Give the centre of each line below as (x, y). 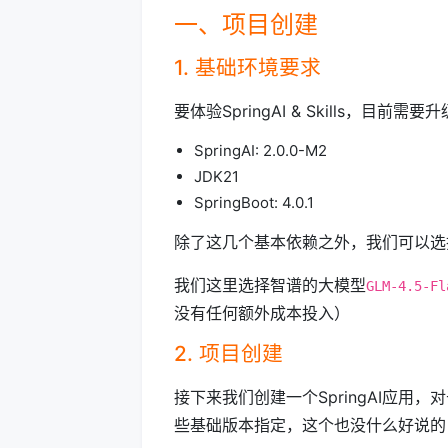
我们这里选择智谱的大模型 (270, 285)
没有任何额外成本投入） (262, 313)
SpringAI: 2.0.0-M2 (260, 150)
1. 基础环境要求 (247, 67)
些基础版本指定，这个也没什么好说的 (310, 425)
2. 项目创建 (228, 353)
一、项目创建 (246, 24)
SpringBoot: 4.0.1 (254, 202)
